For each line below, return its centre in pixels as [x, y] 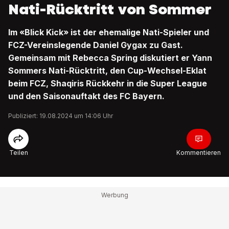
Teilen [18, 153]
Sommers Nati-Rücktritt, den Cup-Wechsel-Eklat [107, 71]
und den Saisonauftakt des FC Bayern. [86, 96]
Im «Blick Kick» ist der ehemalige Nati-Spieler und [109, 32]
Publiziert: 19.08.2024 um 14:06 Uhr [61, 116]
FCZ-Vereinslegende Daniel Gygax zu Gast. [96, 45]
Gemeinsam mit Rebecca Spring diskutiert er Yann [110, 58]
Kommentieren [199, 153]
